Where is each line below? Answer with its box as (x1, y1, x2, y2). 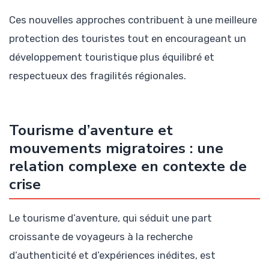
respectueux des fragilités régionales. (9, 70, 186, 82)
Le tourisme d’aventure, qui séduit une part (9, 211, 212, 224)
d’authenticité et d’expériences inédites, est (9, 249, 216, 261)
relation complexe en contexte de (9, 156, 247, 177)
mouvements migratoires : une (9, 138, 223, 159)
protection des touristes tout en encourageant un (9, 32, 246, 45)
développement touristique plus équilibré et (9, 51, 214, 64)
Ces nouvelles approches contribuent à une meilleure (9, 14, 257, 26)
